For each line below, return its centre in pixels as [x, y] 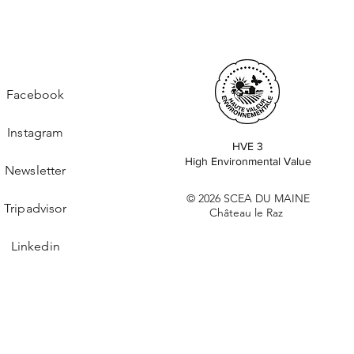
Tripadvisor [35, 208]
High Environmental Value [248, 161]
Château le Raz [248, 213]
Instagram [36, 132]
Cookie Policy [107, 342]
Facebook [36, 94]
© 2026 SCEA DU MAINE [248, 198]
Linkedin [35, 246]
